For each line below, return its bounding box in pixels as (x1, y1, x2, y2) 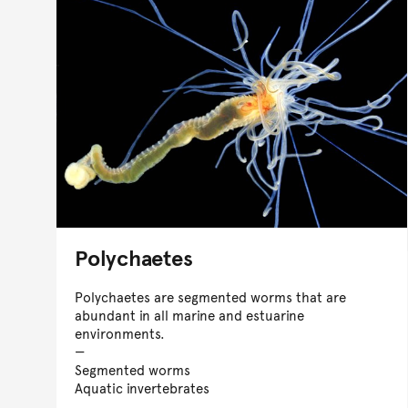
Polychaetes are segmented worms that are (75, 286, 346, 306)
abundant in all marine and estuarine (75, 304, 304, 324)
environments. (75, 322, 165, 342)
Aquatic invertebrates (75, 377, 209, 397)
